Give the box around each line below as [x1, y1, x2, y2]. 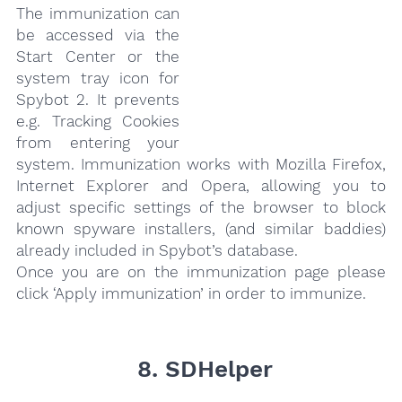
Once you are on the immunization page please [15, 263, 387, 282]
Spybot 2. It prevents [15, 91, 180, 109]
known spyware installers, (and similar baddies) [15, 220, 387, 239]
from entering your [15, 134, 180, 153]
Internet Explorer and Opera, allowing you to [15, 177, 387, 196]
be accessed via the [15, 26, 180, 45]
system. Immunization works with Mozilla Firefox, [15, 155, 387, 174]
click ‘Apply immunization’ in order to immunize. [15, 284, 366, 303]
